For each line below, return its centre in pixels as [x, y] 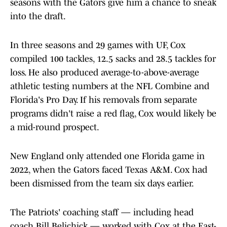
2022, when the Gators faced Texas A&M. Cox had [109, 170]
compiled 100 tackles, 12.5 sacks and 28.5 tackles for [113, 59]
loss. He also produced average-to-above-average [105, 73]
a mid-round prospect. [55, 127]
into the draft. [39, 16]
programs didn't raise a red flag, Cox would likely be [113, 114]
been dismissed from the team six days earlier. [103, 184]
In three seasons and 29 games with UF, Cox [98, 45]
